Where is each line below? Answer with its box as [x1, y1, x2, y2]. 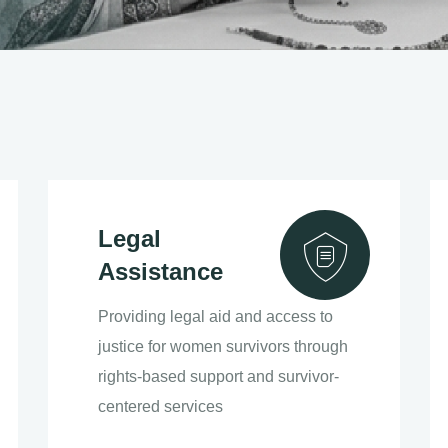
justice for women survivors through [98, 338, 348, 355]
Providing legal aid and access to [98, 308, 333, 325]
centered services [98, 398, 223, 415]
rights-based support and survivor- [98, 368, 339, 385]
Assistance [98, 258, 223, 285]
